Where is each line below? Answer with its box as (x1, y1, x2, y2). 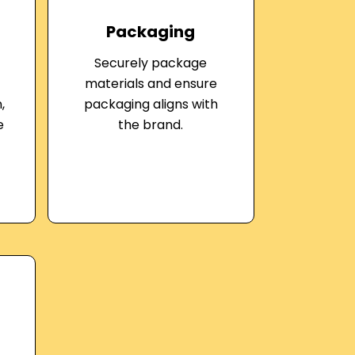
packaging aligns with (83, 95, 218, 113)
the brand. (118, 116, 184, 134)
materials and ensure (84, 74, 217, 93)
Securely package (94, 54, 208, 72)
